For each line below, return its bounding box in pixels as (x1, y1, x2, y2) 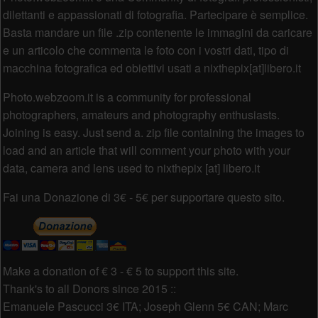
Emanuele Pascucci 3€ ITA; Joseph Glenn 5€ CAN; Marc (2, 297, 288, 314)
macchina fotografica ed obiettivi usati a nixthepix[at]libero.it (2, 59, 301, 76)
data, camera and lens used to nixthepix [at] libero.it (2, 159, 260, 176)
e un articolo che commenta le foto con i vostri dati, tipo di (2, 41, 289, 58)
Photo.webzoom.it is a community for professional (2, 88, 251, 105)
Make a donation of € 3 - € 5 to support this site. (2, 262, 238, 279)
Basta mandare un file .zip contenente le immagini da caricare (2, 23, 312, 40)
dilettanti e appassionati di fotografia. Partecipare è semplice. (2, 6, 308, 23)
